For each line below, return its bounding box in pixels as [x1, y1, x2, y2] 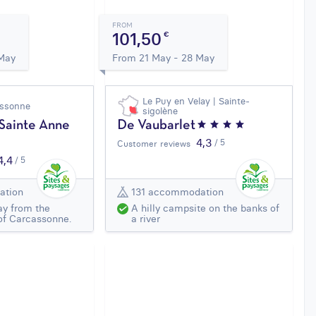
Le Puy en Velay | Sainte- [142, 95, 250, 107]
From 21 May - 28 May [112, 51, 215, 65]
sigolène [142, 105, 178, 117]
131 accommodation [131, 185, 224, 198]
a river [131, 212, 161, 226]
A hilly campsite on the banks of [131, 202, 280, 215]
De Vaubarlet [117, 119, 196, 133]
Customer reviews [117, 138, 191, 150]
